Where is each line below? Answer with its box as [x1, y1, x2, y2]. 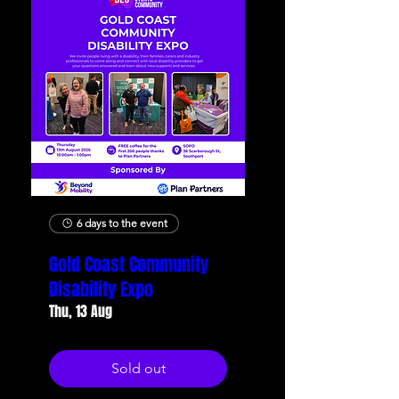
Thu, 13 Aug [49, 301, 112, 322]
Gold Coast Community [49, 251, 208, 278]
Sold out [110, 360, 166, 377]
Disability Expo [49, 276, 153, 303]
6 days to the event [77, 216, 167, 230]
